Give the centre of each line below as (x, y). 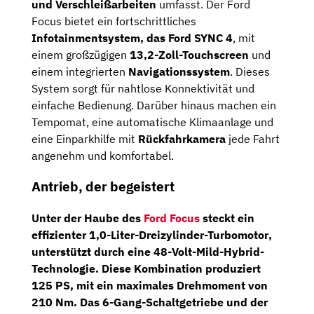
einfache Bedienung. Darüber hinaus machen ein (154, 105)
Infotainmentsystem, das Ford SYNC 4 (132, 37)
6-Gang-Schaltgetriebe (163, 302)
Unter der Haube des (88, 218)
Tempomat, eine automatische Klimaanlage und (152, 122)
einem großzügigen (81, 54)
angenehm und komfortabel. (103, 155)
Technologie (63, 269)
